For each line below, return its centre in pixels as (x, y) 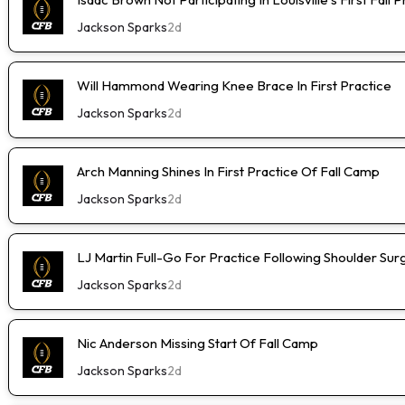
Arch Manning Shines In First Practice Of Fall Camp (228, 171)
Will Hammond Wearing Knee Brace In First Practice (234, 85)
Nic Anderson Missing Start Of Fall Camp (198, 343)
